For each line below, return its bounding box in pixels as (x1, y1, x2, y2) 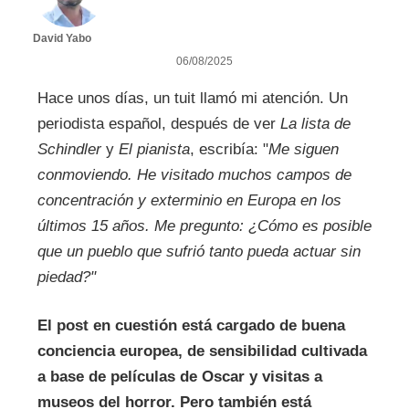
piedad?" (37, 267, 96, 286)
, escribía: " (189, 140, 268, 158)
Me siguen (267, 140, 339, 158)
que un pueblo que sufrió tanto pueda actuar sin (37, 242, 361, 260)
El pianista (118, 140, 190, 158)
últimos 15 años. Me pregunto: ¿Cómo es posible (37, 216, 372, 235)
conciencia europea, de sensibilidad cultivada (37, 342, 367, 361)
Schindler (37, 140, 101, 158)
